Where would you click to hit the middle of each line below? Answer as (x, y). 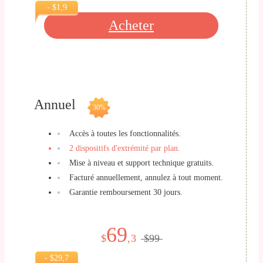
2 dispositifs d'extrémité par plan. (125, 149)
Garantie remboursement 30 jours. (126, 193)
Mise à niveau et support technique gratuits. (141, 163)
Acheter (131, 26)
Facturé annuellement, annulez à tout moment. (146, 178)
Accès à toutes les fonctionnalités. (125, 134)
